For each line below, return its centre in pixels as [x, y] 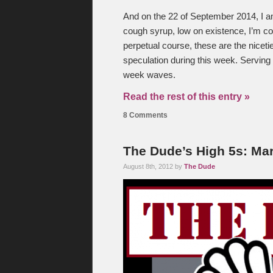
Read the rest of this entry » [186, 97]
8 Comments [145, 115]
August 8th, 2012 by [154, 166]
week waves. [149, 75]
